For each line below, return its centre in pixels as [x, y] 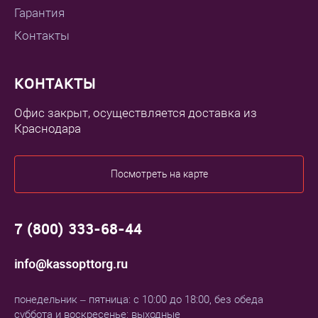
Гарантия [39, 13]
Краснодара [48, 129]
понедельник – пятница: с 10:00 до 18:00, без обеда [139, 300]
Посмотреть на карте [159, 174]
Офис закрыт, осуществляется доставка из [136, 113]
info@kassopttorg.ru [71, 264]
